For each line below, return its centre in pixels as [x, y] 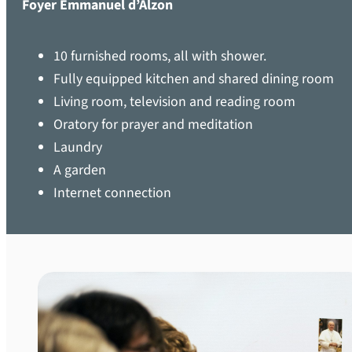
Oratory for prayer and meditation [153, 124]
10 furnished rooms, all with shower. [160, 56]
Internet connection [112, 192]
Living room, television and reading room [174, 101]
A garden [80, 170]
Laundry [78, 147]
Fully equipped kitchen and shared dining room [194, 79]
